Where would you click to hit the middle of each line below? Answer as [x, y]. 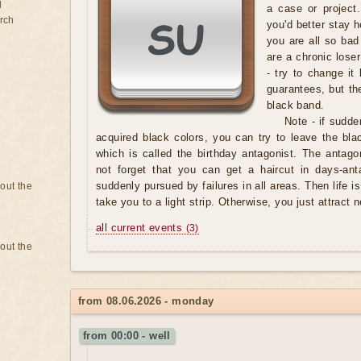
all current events [141, 228]
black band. [296, 106]
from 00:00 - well [127, 336]
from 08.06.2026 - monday [146, 301]
